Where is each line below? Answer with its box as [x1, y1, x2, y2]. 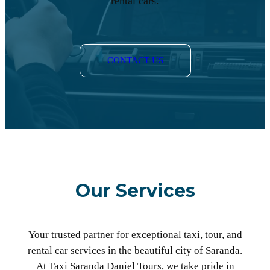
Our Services [75, 180, 195, 202]
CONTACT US [107, 55, 163, 66]
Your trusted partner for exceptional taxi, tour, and [28, 229, 242, 241]
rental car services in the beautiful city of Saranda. [28, 245, 242, 257]
